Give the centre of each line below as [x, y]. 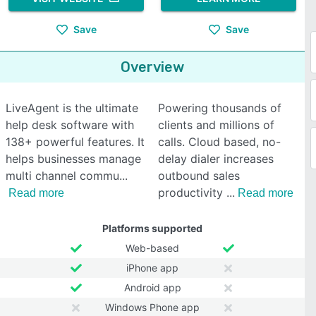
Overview [152, 67]
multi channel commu [62, 176]
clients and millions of [216, 125]
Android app [152, 287]
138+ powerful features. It [75, 142]
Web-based [152, 248]
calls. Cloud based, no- [219, 142]
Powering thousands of [220, 108]
